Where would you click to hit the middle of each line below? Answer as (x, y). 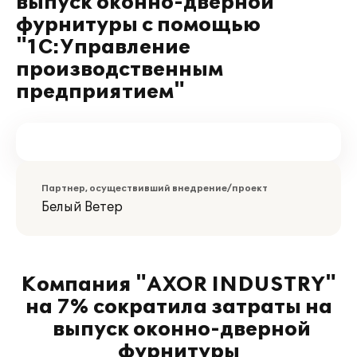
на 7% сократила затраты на (178, 307)
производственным (120, 70)
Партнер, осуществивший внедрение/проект (155, 188)
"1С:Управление (103, 47)
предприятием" (100, 92)
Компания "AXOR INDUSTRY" (178, 285)
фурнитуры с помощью (138, 25)
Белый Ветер (82, 207)
